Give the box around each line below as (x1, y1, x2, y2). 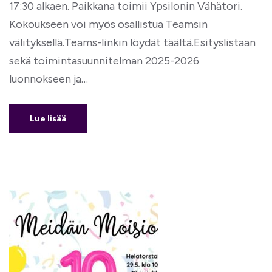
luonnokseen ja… (9, 72, 88, 86)
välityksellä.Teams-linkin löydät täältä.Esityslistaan (9, 36, 256, 49)
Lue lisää (30, 114, 66, 124)
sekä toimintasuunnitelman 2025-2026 (9, 54, 199, 67)
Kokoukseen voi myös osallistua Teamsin (9, 18, 208, 31)
